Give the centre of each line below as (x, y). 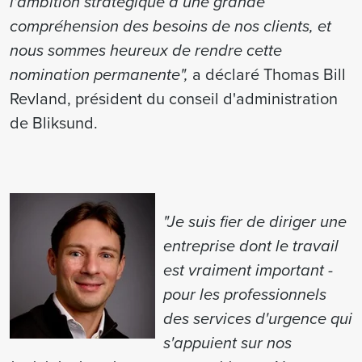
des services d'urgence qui (258, 318)
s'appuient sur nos (227, 343)
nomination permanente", (99, 74)
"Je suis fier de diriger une (255, 221)
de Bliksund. (54, 122)
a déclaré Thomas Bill (267, 74)
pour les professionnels (245, 294)
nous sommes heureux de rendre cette (146, 50)
